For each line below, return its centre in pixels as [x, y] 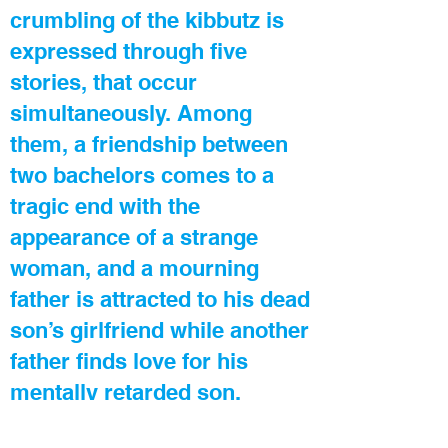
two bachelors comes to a [142, 175]
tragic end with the [105, 206]
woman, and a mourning [134, 268]
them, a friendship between [149, 144]
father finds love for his [129, 361]
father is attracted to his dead [160, 299]
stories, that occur [103, 82]
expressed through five [128, 51]
